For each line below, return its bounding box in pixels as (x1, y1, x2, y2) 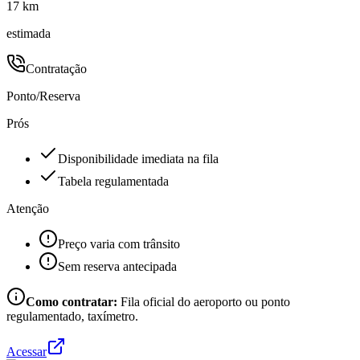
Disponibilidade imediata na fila (58, 151, 219, 166)
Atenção (6, 201, 49, 215)
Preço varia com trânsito (58, 236, 180, 251)
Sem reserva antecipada (58, 259, 177, 273)
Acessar (6, 344, 47, 358)
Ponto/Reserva (6, 88, 80, 103)
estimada (6, 26, 51, 40)
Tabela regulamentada (58, 174, 169, 188)
